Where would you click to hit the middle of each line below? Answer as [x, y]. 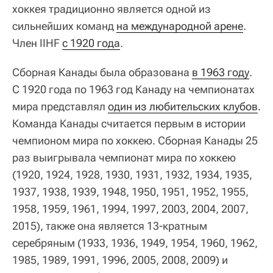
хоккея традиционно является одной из [112, 9]
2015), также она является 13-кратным [110, 226]
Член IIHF [37, 43]
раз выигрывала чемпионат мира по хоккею [124, 158]
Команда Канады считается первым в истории [129, 124]
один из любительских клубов [183, 107]
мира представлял [60, 107]
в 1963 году [221, 73]
